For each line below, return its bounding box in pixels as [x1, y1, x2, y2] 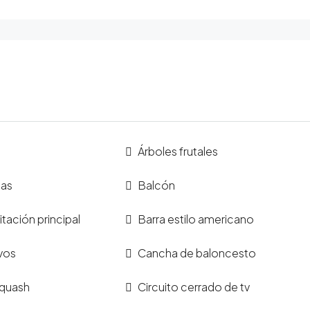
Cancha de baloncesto [138, 246, 257, 260]
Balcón [138, 178, 176, 192]
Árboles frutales [138, 144, 219, 158]
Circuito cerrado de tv [138, 280, 250, 294]
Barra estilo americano [138, 212, 255, 226]
